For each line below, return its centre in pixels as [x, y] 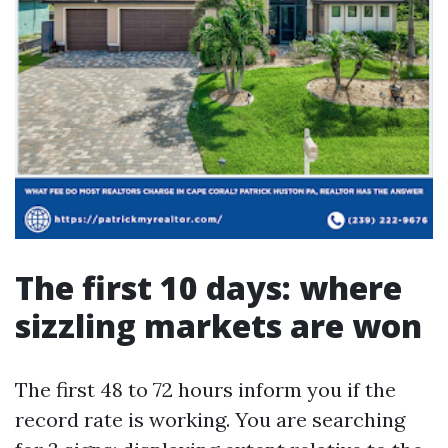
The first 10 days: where [208, 287]
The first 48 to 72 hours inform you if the [205, 389]
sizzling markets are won [218, 325]
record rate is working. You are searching [210, 419]
